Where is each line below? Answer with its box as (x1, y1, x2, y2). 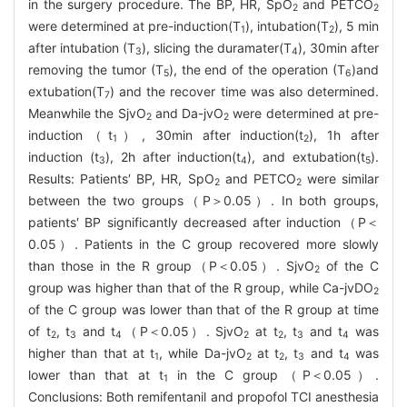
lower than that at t (28, 366, 164, 382)
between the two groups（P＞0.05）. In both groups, (28, 192, 379, 208)
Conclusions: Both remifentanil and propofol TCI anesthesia (28, 388, 379, 404)
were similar (301, 170, 379, 186)
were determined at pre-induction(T (28, 17, 241, 34)
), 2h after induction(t (104, 148, 242, 164)
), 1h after (309, 126, 380, 143)
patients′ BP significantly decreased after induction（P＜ (28, 213, 379, 230)
